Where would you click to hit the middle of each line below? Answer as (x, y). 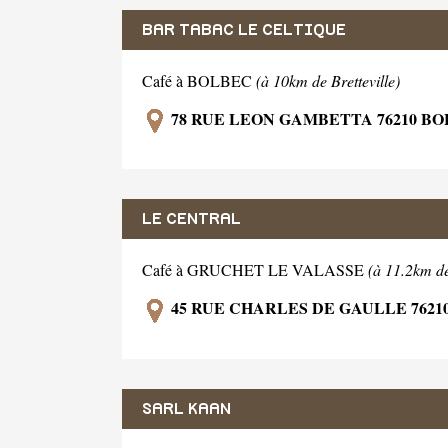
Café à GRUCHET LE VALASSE (255, 270)
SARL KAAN (186, 409)
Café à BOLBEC (199, 80)
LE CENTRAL (191, 219)
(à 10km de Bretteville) (328, 80)
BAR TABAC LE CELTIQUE (244, 29)
